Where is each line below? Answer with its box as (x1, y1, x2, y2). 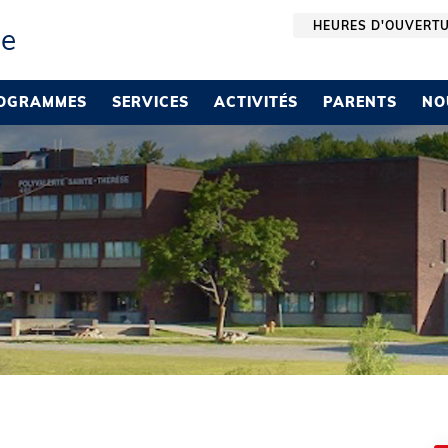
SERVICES (111, 93, 189, 111)
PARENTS (323, 93, 398, 111)
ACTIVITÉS (214, 93, 298, 111)
